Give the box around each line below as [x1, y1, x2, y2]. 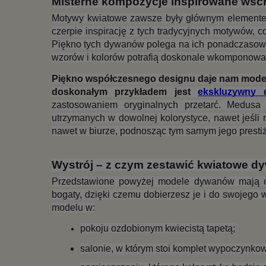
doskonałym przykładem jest [52, 86, 198, 97]
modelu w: [52, 202, 95, 213]
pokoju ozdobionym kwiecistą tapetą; [80, 223, 235, 234]
